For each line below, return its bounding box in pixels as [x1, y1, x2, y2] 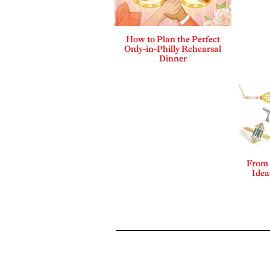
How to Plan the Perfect [125, 34, 220, 45]
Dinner [159, 53, 187, 64]
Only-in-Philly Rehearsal [124, 43, 222, 55]
